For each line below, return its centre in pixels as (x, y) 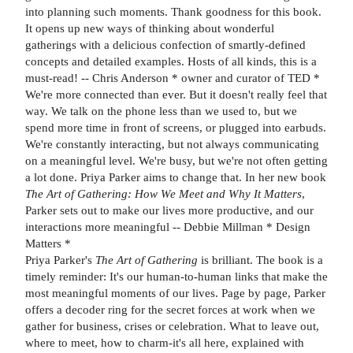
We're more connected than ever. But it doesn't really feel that (176, 95)
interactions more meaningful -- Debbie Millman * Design (168, 227)
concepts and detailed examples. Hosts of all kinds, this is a (171, 61)
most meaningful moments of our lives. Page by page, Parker (175, 293)
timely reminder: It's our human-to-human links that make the (176, 277)
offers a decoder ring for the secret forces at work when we (170, 310)
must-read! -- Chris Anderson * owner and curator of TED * (173, 78)
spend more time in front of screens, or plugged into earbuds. (176, 128)
